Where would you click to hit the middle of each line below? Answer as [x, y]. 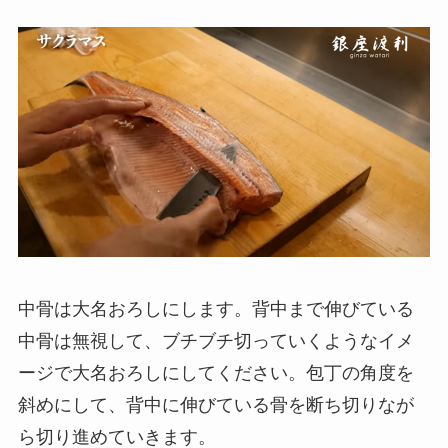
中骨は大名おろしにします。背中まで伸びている [215, 309]
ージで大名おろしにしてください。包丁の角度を [215, 373]
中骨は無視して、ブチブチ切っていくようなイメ [215, 341]
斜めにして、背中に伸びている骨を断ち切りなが [215, 405]
